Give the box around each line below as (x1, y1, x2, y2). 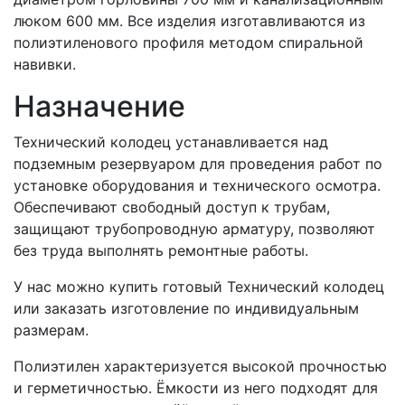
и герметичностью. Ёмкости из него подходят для (14, 379, 378, 398)
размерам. (14, 321, 89, 340)
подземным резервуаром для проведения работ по (14, 155, 382, 174)
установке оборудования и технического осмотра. (14, 176, 381, 195)
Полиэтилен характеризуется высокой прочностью (14, 357, 387, 376)
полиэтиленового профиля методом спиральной (14, 33, 363, 52)
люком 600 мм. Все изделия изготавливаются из (14, 12, 365, 31)
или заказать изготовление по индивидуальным (14, 299, 359, 318)
